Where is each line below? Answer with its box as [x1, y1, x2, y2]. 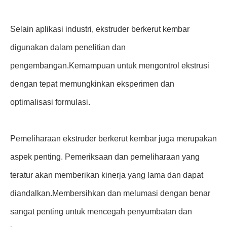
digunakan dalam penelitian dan [10, 43, 126, 52]
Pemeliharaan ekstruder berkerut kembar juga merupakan [10, 134, 217, 143]
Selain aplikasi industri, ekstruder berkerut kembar [10, 25, 190, 33]
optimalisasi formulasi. [10, 98, 90, 106]
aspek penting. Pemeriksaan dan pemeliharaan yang [10, 153, 200, 161]
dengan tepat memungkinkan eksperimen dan [10, 80, 174, 88]
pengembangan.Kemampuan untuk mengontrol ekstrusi [10, 61, 209, 70]
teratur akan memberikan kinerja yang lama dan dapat [10, 171, 203, 179]
